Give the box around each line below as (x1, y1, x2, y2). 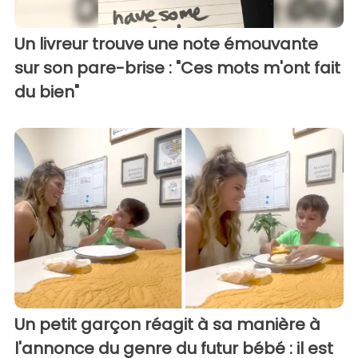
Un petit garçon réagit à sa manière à (14, 313, 320, 336)
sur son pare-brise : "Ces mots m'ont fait (14, 56, 340, 79)
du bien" (14, 80, 79, 103)
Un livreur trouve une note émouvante (14, 32, 318, 55)
